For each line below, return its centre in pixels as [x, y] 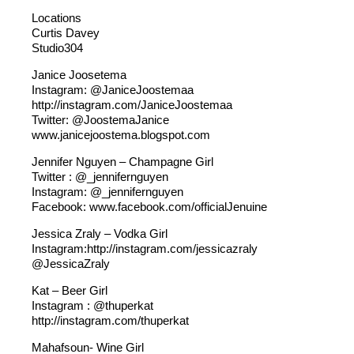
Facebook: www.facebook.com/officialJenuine [149, 207]
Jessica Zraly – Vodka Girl [100, 233]
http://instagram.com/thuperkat [110, 320]
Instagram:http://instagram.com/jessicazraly [145, 249]
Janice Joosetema [79, 75]
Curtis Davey [66, 33]
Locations [56, 18]
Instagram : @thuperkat [92, 305]
